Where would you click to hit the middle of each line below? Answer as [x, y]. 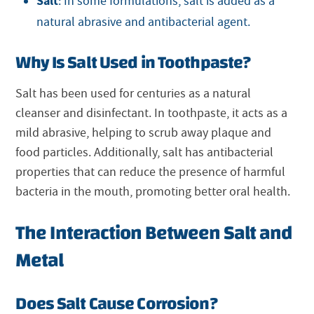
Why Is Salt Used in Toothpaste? [134, 63]
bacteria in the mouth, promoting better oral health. [153, 192]
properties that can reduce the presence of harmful [151, 172]
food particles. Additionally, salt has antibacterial [145, 153]
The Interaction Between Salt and [154, 233]
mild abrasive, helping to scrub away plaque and [144, 133]
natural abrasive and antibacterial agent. [144, 22]
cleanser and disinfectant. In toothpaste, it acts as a [152, 114]
